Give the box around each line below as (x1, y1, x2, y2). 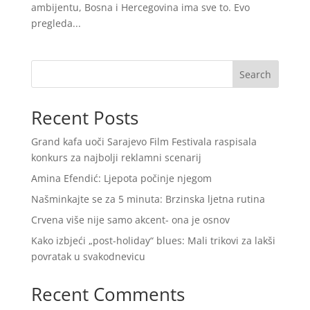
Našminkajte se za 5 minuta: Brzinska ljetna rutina (30, 192, 265, 206)
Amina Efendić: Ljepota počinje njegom (30, 172, 212, 185)
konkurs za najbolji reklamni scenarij (30, 151, 201, 165)
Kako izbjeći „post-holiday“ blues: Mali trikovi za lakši (30, 234, 275, 248)
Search (239, 67, 272, 81)
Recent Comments (30, 282, 185, 307)
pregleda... (30, 17, 81, 30)
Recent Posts (30, 105, 138, 131)
